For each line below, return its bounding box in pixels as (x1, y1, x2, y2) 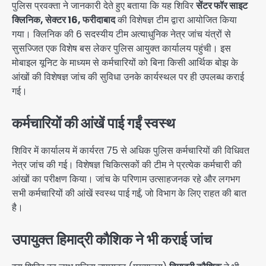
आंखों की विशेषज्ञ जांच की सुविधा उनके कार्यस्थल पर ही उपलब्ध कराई (12, 70, 244, 84)
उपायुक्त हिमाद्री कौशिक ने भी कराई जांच (12, 230, 212, 250)
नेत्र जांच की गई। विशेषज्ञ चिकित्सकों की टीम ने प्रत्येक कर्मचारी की (12, 158, 242, 172)
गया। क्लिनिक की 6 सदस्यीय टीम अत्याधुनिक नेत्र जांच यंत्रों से (12, 27, 231, 42)
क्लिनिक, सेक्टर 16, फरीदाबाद (12, 13, 115, 27)
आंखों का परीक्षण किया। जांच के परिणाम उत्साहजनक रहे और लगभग (12, 172, 240, 186)
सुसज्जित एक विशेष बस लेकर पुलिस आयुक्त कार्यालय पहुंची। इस (12, 42, 231, 56)
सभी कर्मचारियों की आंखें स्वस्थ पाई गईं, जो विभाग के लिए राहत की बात (12, 186, 246, 201)
